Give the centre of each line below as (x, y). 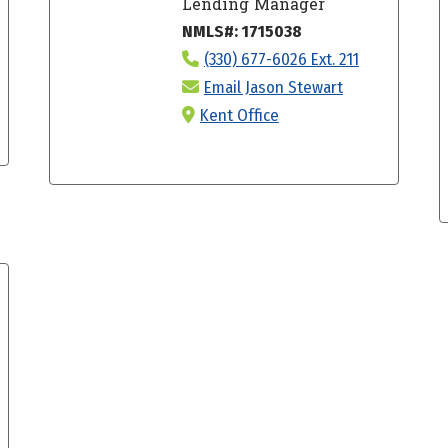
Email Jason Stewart (273, 87)
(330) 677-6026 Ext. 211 (281, 59)
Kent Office (239, 115)
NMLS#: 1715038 (241, 31)
